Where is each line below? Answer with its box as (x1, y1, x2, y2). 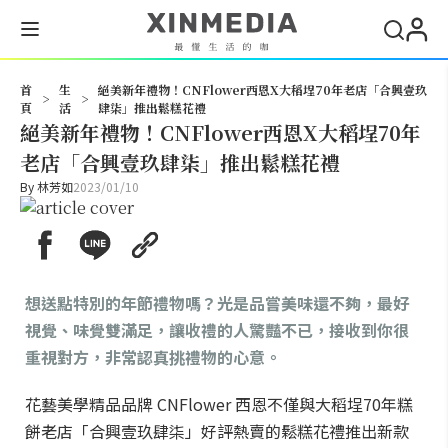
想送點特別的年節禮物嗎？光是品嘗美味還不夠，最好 (25, 291, 409, 315)
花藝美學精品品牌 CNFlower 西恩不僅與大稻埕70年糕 (25, 392, 413, 416)
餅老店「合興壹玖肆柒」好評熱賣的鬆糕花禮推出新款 (25, 419, 409, 443)
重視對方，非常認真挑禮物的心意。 (25, 345, 281, 369)
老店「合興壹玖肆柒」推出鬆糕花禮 (20, 148, 340, 177)
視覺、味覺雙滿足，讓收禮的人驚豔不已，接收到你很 (25, 318, 409, 342)
